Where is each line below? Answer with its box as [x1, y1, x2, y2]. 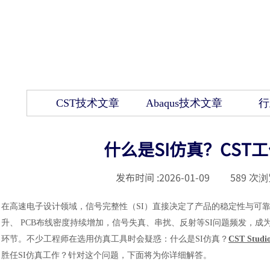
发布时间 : [116, 170, 159, 184]
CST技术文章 [55, 97, 119, 109]
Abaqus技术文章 [145, 97, 222, 109]
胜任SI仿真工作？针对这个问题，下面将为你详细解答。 [1, 251, 212, 260]
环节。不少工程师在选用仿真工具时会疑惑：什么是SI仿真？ [1, 234, 228, 243]
